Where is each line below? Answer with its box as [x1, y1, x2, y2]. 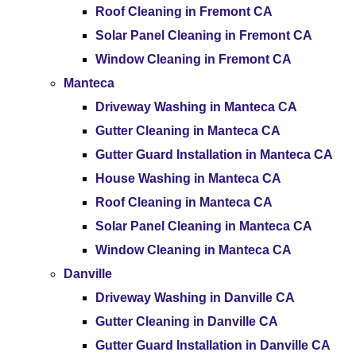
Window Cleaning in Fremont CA [95, 52, 292, 66]
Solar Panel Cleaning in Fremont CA [95, 29, 312, 42]
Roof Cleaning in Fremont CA [95, 5, 273, 18]
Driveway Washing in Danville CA [95, 291, 295, 304]
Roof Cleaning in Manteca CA [95, 195, 273, 209]
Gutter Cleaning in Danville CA [95, 315, 278, 328]
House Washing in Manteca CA [95, 172, 281, 185]
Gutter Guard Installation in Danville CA [95, 339, 331, 352]
